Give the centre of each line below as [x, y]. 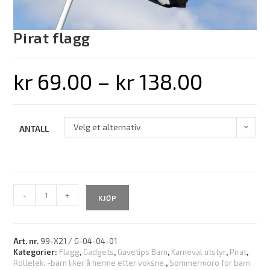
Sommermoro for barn [210, 262]
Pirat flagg [52, 37]
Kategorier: [36, 252]
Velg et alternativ [107, 127]
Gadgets [99, 252]
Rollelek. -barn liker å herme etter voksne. [90, 262]
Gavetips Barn [143, 252]
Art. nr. [27, 241]
